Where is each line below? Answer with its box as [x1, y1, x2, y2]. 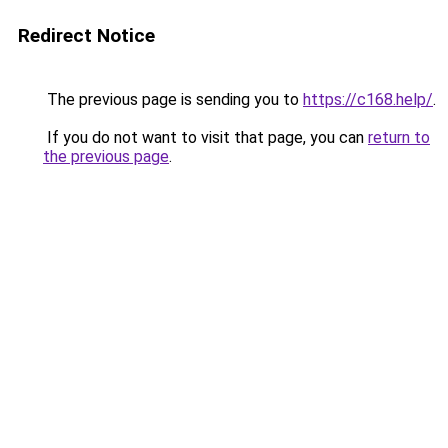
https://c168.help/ [303, 90, 433, 109]
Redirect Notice [18, 24, 155, 47]
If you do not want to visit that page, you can [43, 128, 368, 147]
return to [368, 128, 430, 147]
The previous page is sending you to [43, 90, 303, 109]
